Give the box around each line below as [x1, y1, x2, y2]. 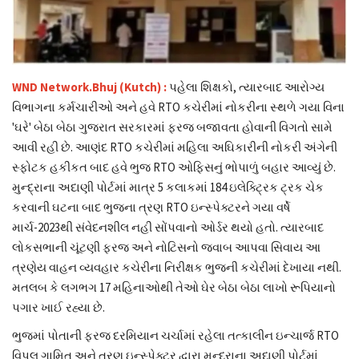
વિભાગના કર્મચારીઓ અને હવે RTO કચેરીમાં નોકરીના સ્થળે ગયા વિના [12, 99, 345, 115]
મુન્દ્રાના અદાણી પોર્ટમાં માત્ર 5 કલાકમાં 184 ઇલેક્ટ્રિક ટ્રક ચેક [12, 179, 324, 195]
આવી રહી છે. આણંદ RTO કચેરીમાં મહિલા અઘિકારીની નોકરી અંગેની [12, 139, 337, 155]
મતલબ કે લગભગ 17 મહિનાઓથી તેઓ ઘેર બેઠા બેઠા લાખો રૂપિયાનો [12, 279, 336, 295]
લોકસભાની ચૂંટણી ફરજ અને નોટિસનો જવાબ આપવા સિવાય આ [12, 239, 321, 255]
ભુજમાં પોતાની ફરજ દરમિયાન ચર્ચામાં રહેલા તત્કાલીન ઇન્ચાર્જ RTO [12, 327, 339, 343]
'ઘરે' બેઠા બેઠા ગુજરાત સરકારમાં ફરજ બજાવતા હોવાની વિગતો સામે [12, 119, 333, 135]
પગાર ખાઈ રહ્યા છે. [12, 299, 110, 315]
